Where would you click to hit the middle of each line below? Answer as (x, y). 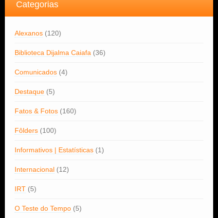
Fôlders (26, 130)
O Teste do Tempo (43, 208)
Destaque (29, 91)
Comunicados (36, 72)
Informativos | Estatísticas (54, 150)
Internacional (35, 169)
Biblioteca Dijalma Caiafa (53, 52)
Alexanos (29, 33)
